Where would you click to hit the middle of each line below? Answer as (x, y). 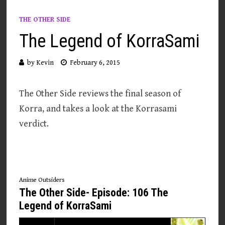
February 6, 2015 (95, 63)
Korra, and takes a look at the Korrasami (98, 109)
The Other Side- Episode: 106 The (94, 193)
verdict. (34, 124)
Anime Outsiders (42, 180)
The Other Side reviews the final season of (100, 94)
